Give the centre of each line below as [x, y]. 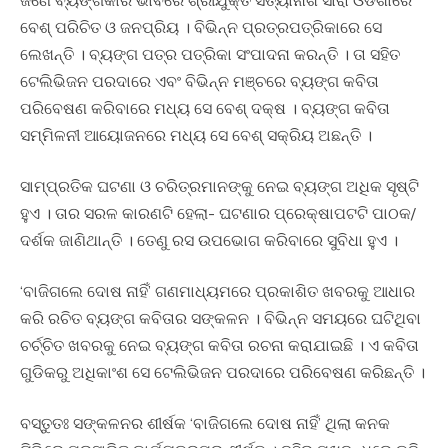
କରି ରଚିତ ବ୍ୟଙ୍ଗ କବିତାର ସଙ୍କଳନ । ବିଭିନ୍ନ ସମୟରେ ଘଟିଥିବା [220, 318]
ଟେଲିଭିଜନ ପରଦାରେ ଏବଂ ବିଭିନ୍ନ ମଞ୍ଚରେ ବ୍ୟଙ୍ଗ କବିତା [199, 81]
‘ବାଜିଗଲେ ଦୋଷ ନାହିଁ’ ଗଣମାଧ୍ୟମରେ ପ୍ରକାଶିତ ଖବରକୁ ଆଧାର [217, 291]
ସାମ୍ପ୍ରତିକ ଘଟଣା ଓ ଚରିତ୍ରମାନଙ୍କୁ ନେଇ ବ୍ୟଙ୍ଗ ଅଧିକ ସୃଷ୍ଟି [219, 186]
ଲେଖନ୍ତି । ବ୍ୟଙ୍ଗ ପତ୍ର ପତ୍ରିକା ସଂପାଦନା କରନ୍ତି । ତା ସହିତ [210, 54]
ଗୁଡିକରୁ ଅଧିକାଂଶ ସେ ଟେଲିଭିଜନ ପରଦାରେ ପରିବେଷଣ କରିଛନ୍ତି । [222, 372]
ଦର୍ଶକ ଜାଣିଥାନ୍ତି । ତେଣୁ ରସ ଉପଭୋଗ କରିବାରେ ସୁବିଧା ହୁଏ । [209, 240]
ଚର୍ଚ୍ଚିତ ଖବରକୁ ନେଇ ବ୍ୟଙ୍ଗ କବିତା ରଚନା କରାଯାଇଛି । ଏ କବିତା [219, 345]
